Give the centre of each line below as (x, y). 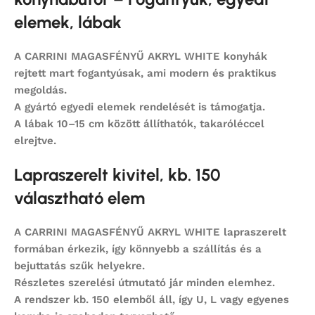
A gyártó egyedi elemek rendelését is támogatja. (140, 107)
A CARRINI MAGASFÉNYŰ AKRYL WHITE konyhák (141, 57)
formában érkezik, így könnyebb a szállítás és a (138, 249)
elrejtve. (35, 141)
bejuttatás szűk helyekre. (79, 266)
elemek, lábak (68, 22)
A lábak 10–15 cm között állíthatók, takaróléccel (139, 124)
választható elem (79, 198)
